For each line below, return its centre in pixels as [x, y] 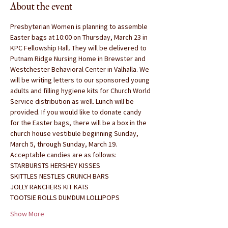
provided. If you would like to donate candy [77, 112]
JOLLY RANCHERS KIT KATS [49, 187]
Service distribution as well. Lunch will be [73, 101]
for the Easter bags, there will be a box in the [79, 123]
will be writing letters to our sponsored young [81, 80]
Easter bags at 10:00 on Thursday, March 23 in [80, 37]
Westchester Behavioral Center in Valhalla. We [80, 69]
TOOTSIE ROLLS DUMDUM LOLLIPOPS [65, 197]
